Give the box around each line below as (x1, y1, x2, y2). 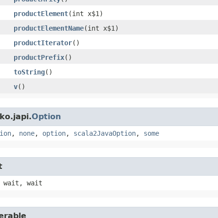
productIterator (14, 38, 72, 47)
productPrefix (14, 53, 64, 61)
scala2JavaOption (73, 129, 136, 137)
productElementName (14, 24, 84, 32)
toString (14, 68, 45, 76)
